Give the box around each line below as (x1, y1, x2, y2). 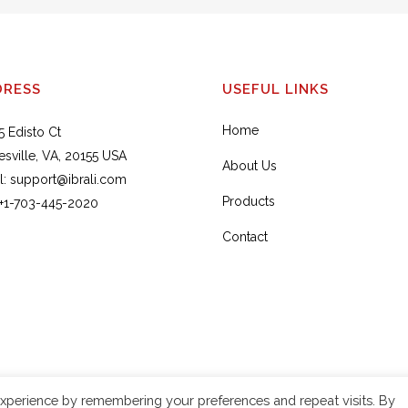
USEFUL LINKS (222, 81, 329, 97)
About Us (222, 158, 277, 173)
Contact (222, 229, 268, 244)
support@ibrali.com (10, 172, 127, 187)
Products (222, 194, 275, 209)
